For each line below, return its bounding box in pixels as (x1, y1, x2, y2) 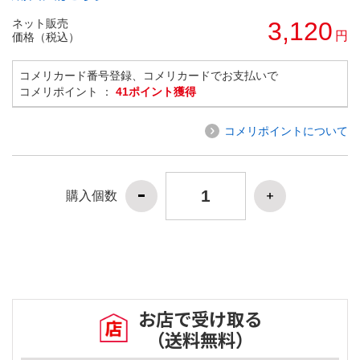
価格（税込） (12, 30, 80, 43)
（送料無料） (147, 326, 253, 353)
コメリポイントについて (224, 124, 348, 137)
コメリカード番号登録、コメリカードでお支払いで (19, 68, 278, 82)
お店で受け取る (138, 305, 262, 332)
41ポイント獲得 (116, 84, 196, 98)
